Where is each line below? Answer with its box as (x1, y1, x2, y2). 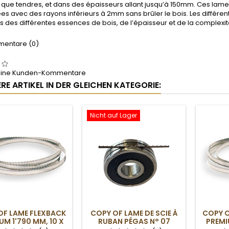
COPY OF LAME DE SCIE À (90, 208, 178, 218)
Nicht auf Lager (90, 111, 137, 120)
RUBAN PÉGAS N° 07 (98, 216, 170, 226)
